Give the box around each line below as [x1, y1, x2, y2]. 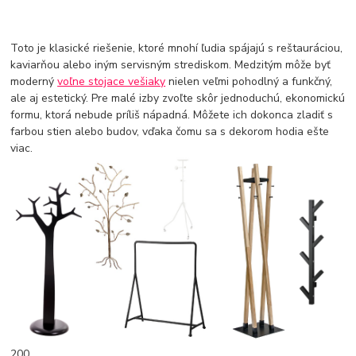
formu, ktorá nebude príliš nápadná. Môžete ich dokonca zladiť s [10, 107, 334, 123]
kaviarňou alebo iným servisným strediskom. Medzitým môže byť [10, 57, 331, 73]
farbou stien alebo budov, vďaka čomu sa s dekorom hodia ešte [10, 124, 330, 140]
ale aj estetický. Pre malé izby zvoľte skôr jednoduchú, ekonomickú [10, 91, 346, 106]
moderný [10, 74, 58, 90]
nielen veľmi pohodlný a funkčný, [165, 74, 333, 90]
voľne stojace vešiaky [57, 74, 166, 90]
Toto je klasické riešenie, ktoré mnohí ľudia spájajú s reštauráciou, [10, 41, 343, 56]
